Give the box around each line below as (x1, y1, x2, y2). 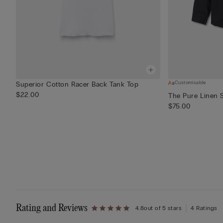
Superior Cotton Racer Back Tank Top (16, 80, 139, 89)
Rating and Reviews (16, 203, 88, 214)
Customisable (175, 80, 206, 86)
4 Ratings (191, 205, 218, 212)
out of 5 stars (144, 205, 182, 212)
